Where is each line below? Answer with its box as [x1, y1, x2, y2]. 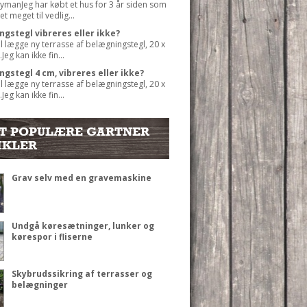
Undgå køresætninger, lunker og [11, 219, 154, 232]
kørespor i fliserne [11, 230, 93, 243]
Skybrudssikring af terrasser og [11, 267, 152, 280]
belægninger [11, 278, 68, 291]
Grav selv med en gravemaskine [11, 171, 151, 184]
